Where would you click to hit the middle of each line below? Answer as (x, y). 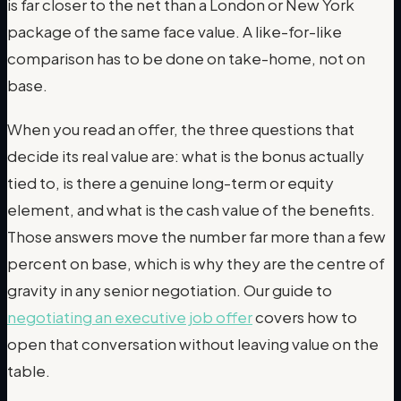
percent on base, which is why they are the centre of (196, 264)
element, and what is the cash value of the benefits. (191, 210)
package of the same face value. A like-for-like (175, 32)
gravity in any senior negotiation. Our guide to (170, 290)
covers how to (305, 317)
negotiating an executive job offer (130, 317)
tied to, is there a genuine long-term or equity (171, 183)
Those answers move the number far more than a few (196, 237)
